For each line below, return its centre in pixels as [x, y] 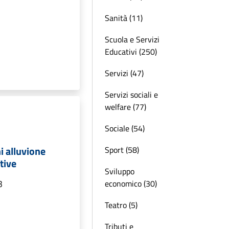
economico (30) [131, 184]
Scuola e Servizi [132, 39]
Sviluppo [120, 171]
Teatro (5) [121, 205]
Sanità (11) [124, 18]
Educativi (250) [131, 52]
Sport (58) [122, 150]
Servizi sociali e [131, 95]
